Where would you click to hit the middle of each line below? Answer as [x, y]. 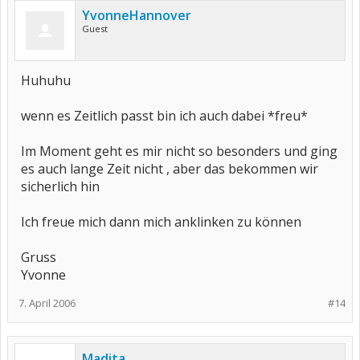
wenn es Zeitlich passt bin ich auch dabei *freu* [164, 116]
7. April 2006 [47, 303]
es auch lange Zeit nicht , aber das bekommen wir [170, 169]
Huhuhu [46, 80]
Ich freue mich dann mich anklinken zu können [161, 222]
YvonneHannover [137, 15]
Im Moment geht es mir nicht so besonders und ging [179, 151]
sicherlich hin [60, 186]
